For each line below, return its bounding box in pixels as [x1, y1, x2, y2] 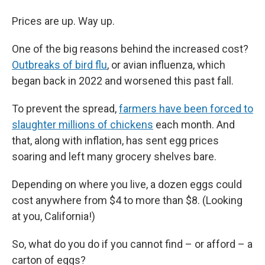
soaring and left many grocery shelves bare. [12, 150, 216, 163]
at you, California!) [12, 210, 95, 222]
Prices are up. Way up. [12, 15, 115, 27]
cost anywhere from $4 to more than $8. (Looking [12, 194, 243, 206]
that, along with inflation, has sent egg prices [12, 134, 219, 147]
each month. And [153, 118, 235, 131]
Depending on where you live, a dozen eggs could [12, 178, 242, 190]
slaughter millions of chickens [12, 118, 153, 131]
